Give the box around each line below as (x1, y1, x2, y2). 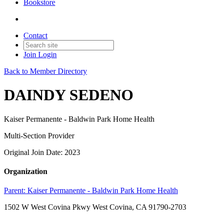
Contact (23, 31, 47, 40)
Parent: (4, 186, 27, 195)
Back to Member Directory (4, 67, 87, 75)
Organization (4, 167, 47, 176)
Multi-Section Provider (4, 131, 74, 140)
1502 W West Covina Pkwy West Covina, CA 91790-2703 (4, 203, 186, 212)
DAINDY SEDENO (4, 86, 133, 104)
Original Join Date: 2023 (4, 148, 80, 156)
